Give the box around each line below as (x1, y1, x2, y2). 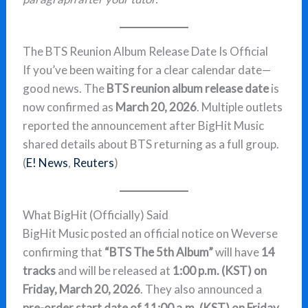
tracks (23, 263, 56, 278)
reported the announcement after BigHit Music (23, 118, 265, 133)
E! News (26, 155, 69, 170)
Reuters (73, 155, 115, 170)
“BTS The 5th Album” (104, 245, 214, 260)
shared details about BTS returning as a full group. (23, 137, 280, 152)
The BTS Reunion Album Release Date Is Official (23, 44, 269, 59)
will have (213, 245, 262, 260)
